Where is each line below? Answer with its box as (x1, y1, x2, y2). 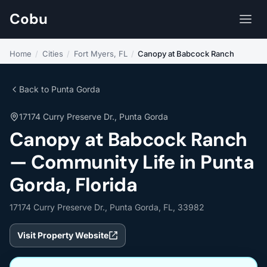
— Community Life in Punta (10, 150, 254, 175)
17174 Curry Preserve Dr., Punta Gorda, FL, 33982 (10, 202, 204, 212)
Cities (42, 49, 63, 58)
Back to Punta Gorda (19, 84, 100, 94)
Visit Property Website (17, 230, 108, 240)
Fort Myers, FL (73, 49, 128, 58)
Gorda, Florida (10, 172, 138, 197)
